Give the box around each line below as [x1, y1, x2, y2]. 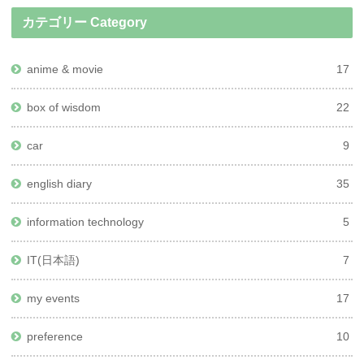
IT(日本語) [27, 253, 80, 266]
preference [27, 329, 84, 343]
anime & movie [27, 62, 104, 76]
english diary [27, 176, 93, 190]
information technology [27, 214, 145, 228]
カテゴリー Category [22, 15, 148, 29]
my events [27, 291, 80, 305]
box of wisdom [27, 100, 102, 114]
